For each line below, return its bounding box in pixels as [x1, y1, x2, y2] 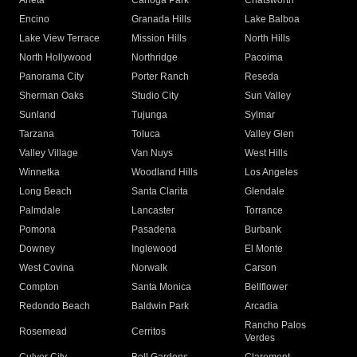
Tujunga [131, 109, 168, 121]
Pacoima [244, 52, 283, 64]
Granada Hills [131, 14, 192, 25]
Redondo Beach [19, 300, 90, 312]
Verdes [244, 332, 275, 344]
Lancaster [131, 205, 175, 217]
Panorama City [19, 71, 84, 83]
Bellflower [244, 281, 288, 293]
